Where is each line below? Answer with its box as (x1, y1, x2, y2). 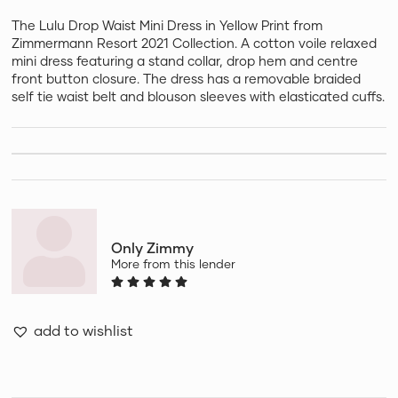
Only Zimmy (111, 239, 195, 257)
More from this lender (111, 257, 236, 272)
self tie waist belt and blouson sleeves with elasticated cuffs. (12, 89, 386, 105)
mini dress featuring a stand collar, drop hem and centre (12, 53, 359, 69)
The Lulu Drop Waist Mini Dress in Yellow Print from (12, 18, 323, 34)
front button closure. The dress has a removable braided (12, 71, 362, 87)
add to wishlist (34, 322, 134, 339)
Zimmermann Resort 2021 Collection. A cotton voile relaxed (12, 36, 378, 52)
